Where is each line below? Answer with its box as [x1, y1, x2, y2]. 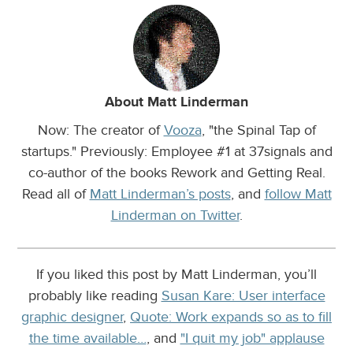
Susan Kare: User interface [161, 286, 325, 304]
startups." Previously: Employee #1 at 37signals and [20, 142, 333, 160]
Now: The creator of [37, 121, 164, 139]
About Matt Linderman [105, 92, 248, 111]
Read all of [21, 184, 90, 203]
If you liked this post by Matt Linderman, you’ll [36, 265, 317, 283]
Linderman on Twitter [110, 206, 240, 224]
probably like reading [28, 286, 162, 304]
